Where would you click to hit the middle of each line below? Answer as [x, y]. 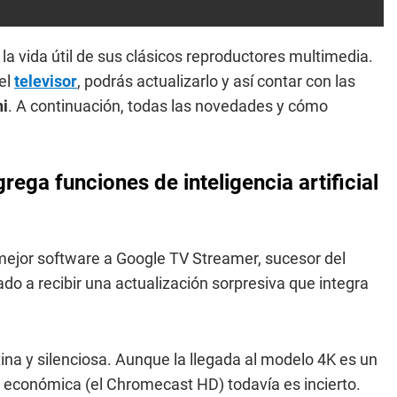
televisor [46, 81]
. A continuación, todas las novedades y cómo [168, 106]
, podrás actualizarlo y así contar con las [216, 81]
